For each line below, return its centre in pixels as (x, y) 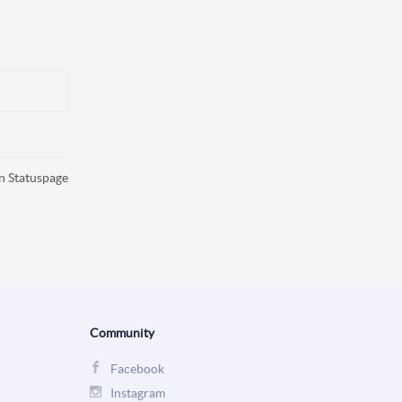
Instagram (138, 393)
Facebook (137, 368)
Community (122, 332)
